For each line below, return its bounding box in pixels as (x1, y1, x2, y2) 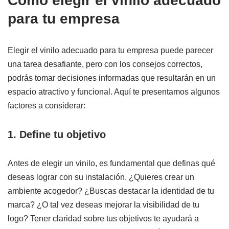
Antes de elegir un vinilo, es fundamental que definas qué (8, 158, 215, 168)
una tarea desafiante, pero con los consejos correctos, (8, 59, 202, 68)
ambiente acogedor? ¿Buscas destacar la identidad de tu (8, 186, 214, 195)
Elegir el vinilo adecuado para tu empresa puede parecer (8, 45, 213, 55)
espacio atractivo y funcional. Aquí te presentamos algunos (8, 87, 220, 96)
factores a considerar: (8, 101, 85, 110)
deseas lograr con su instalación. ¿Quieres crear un (8, 172, 194, 181)
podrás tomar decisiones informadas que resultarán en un (8, 73, 216, 82)
